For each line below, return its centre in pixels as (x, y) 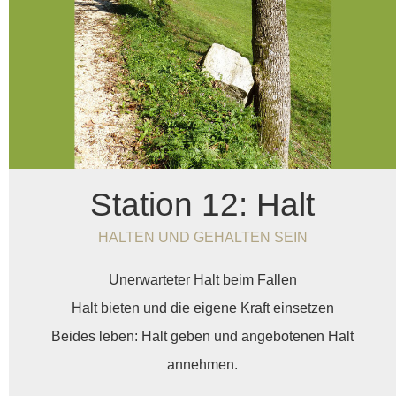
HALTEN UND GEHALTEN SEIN (202, 237)
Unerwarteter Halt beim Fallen (202, 279)
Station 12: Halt (202, 204)
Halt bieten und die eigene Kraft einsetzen (202, 308)
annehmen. (202, 364)
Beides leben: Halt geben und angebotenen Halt (202, 336)
